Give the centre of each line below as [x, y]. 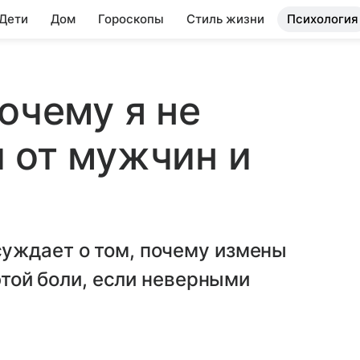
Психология [323, 19]
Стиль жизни [225, 19]
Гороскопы [131, 19]
